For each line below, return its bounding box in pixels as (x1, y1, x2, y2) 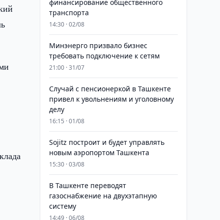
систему (49, 201, 76, 211)
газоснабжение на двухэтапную (49, 191, 157, 200)
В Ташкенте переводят (49, 181, 126, 190)
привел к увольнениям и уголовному (49, 94, 174, 104)
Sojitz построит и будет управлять (49, 137, 165, 147)
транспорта (49, 8, 89, 17)
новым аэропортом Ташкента (49, 148, 149, 157)
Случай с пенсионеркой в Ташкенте (49, 84, 171, 93)
